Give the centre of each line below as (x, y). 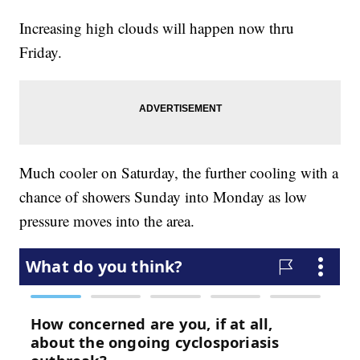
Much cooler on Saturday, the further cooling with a (179, 173)
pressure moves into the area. (107, 221)
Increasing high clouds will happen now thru (157, 28)
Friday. (41, 52)
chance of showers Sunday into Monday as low (164, 197)
